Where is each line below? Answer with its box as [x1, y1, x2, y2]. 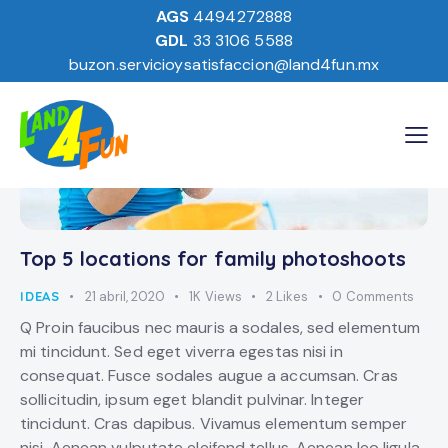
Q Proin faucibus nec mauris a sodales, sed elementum [20, 316, 421, 338]
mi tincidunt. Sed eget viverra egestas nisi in [20, 340, 343, 362]
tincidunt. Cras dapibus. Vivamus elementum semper [20, 412, 407, 434]
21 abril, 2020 [84, 288, 165, 306]
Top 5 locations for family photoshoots [20, 246, 406, 272]
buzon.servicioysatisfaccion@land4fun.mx [69, 54, 379, 76]
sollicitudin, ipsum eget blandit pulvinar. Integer [20, 388, 365, 410]
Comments [346, 288, 415, 306]
